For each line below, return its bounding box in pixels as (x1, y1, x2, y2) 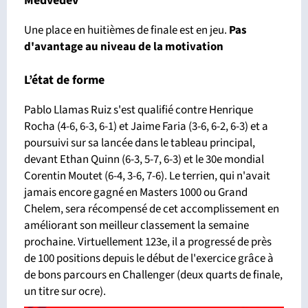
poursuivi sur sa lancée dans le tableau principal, (24, 135, 255, 152)
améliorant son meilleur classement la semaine (24, 217, 249, 234)
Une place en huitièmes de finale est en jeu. (24, 22, 229, 39)
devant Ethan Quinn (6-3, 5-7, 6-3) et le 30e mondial (24, 151, 264, 168)
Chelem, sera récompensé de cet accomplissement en (24, 201, 279, 218)
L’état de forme (24, 71, 104, 89)
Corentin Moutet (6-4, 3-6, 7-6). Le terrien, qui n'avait (24, 168, 270, 185)
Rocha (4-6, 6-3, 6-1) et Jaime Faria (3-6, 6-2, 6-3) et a (24, 118, 268, 135)
